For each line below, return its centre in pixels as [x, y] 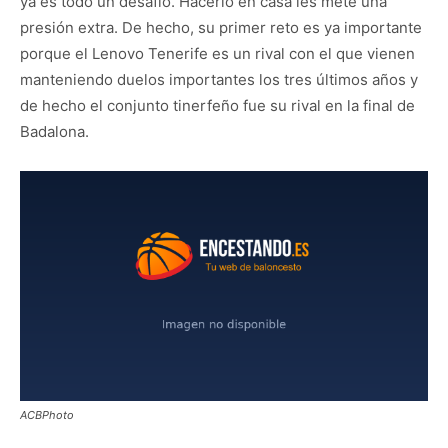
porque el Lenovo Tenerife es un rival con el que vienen [217, 53]
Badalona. [54, 131]
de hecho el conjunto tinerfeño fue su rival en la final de [217, 105]
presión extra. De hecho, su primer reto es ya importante [221, 27]
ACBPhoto [47, 414]
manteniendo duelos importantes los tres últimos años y [219, 79]
